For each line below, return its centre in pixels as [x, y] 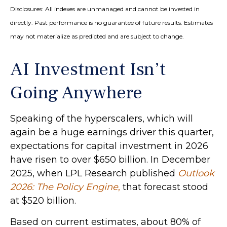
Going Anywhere [76, 92]
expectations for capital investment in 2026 [109, 146]
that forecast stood [164, 187]
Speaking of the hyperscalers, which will [102, 118]
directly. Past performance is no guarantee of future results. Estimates [111, 22]
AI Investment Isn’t [88, 69]
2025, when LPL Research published [94, 173]
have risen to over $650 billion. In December [110, 159]
